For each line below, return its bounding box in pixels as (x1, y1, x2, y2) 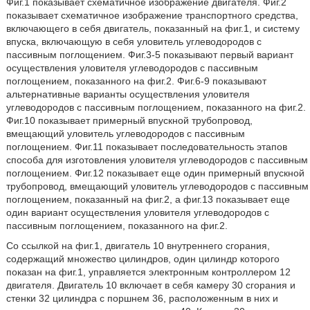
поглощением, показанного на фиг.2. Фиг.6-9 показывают (6, 75, 266, 86)
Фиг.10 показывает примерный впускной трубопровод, (6, 115, 253, 126)
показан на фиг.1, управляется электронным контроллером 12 (6, 266, 291, 277)
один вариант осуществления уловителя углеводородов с (6, 207, 269, 218)
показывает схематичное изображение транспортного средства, (6, 10, 298, 21)
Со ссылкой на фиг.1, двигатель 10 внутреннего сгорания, (6, 240, 270, 251)
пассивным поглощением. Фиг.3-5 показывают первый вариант (6, 49, 293, 60)
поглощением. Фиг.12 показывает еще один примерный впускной (6, 167, 304, 179)
